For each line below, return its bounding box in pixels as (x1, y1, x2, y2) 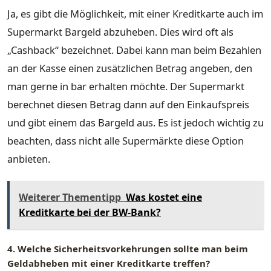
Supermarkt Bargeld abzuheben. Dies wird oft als (7, 24, 233, 39)
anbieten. (7, 151, 50, 166)
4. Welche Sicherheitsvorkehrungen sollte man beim (7, 243, 248, 255)
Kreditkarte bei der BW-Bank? (19, 206, 161, 220)
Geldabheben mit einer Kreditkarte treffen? (7, 257, 210, 270)
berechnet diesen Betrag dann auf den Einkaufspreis (7, 97, 249, 111)
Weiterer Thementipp (19, 191, 121, 204)
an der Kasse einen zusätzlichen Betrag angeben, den (7, 60, 252, 75)
